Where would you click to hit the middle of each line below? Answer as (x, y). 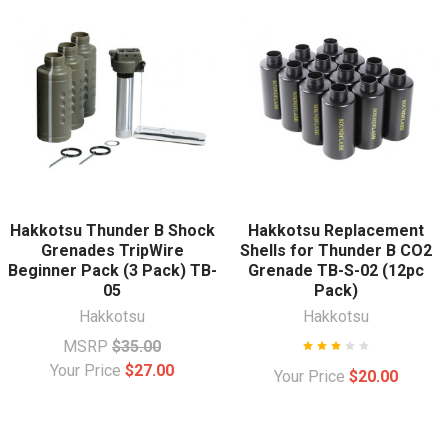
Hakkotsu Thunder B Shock (112, 230)
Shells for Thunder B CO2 (336, 250)
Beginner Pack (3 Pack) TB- (112, 270)
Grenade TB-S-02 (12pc (336, 270)
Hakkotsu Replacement (336, 230)
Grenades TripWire (112, 250)
